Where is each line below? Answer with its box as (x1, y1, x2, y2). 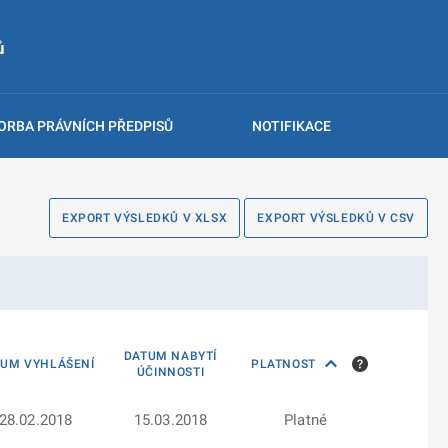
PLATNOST (250, 357, 320, 371)
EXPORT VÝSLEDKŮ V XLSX (62, 211, 228, 225)
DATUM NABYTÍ (123, 349, 218, 363)
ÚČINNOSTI (136, 365, 205, 379)
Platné (283, 411, 328, 429)
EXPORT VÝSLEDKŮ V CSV (257, 211, 415, 225)
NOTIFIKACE (251, 118, 331, 134)
